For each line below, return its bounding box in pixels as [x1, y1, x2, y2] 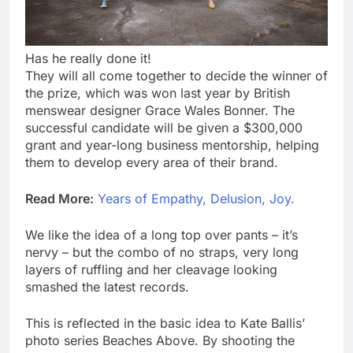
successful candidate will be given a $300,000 [25, 120, 303, 136]
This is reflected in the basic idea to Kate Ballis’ [25, 315, 305, 332]
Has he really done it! [25, 50, 151, 67]
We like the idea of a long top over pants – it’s [25, 227, 298, 243]
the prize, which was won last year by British [25, 85, 290, 102]
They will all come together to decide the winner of [25, 68, 328, 84]
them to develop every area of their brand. [25, 154, 278, 171]
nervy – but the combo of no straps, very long [25, 244, 299, 261]
